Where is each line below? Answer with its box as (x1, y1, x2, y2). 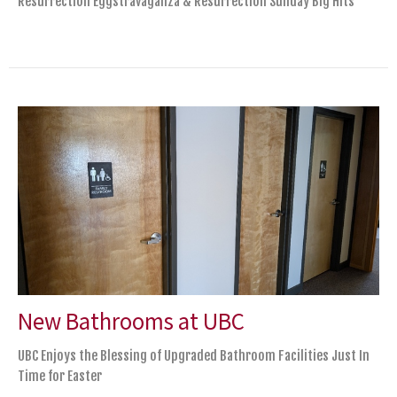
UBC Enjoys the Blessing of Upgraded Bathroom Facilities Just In (18, 346, 370, 364)
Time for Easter (18, 367, 102, 385)
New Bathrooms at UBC (18, 304, 245, 336)
